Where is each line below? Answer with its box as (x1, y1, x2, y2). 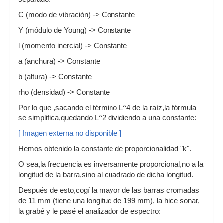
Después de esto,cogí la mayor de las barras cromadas (18, 186, 199, 194)
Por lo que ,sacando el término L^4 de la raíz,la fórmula (18, 103, 196, 111)
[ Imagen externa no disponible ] (18, 129, 121, 137)
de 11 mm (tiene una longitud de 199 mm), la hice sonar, (18, 196, 200, 205)
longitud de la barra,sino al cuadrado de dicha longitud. (18, 170, 193, 179)
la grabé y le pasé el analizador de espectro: (18, 207, 161, 215)
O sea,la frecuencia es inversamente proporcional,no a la (18, 160, 203, 168)
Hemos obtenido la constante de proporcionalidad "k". (18, 144, 191, 153)
